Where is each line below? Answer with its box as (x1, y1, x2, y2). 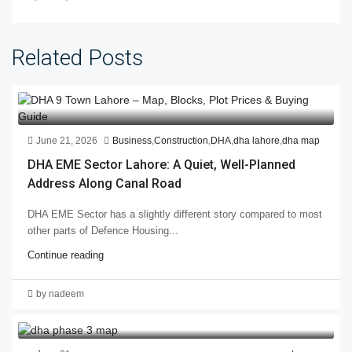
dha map (282, 134, 320, 146)
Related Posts (12, 44, 143, 71)
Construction (154, 134, 208, 146)
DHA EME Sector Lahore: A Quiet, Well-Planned (27, 156, 295, 172)
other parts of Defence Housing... (27, 224, 178, 236)
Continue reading (27, 248, 104, 261)
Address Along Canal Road (27, 175, 181, 191)
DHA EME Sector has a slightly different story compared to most (27, 207, 322, 220)
